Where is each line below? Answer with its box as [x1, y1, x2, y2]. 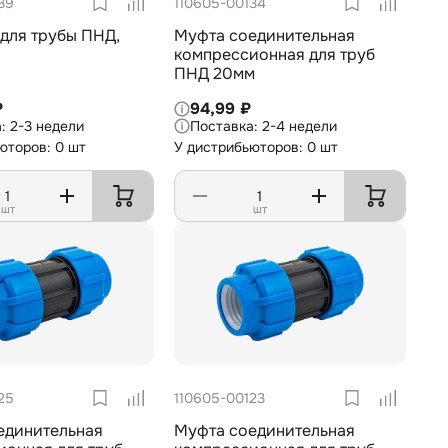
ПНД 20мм [174, 63, 255, 85]
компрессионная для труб [174, 44, 309, 66]
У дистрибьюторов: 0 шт [174, 138, 338, 157]
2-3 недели [10, 117, 84, 136]
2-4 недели [262, 117, 337, 136]
